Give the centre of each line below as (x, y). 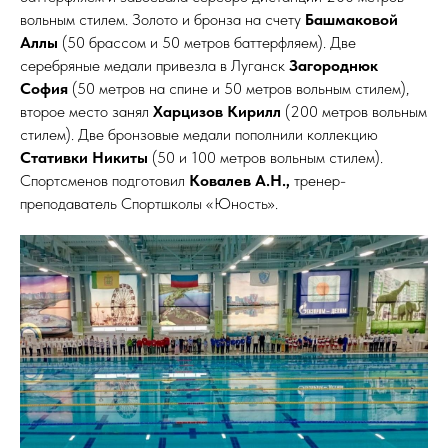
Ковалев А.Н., (241, 181)
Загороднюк (333, 66)
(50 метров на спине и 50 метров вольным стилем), (238, 89)
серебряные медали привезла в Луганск (154, 66)
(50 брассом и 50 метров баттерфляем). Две (207, 43)
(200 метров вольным (354, 112)
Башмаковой (351, 20)
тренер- (320, 181)
